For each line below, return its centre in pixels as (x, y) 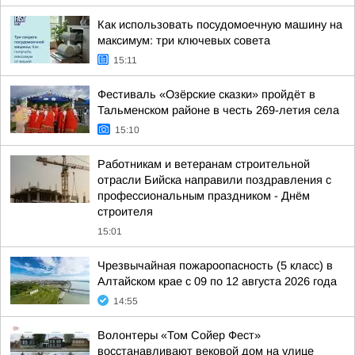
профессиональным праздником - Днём (204, 196)
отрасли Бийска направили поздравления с (214, 180)
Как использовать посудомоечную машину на (220, 25)
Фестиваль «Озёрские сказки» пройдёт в (206, 94)
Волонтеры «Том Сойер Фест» (179, 335)
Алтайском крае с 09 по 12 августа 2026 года (217, 281)
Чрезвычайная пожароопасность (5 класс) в (215, 265)
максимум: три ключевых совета (184, 40)
